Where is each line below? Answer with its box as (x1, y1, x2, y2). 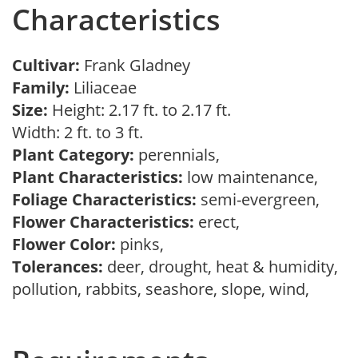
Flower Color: (12, 233, 116, 255)
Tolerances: (12, 256, 103, 277)
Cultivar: (12, 54, 84, 76)
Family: (12, 77, 70, 98)
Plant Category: (12, 144, 134, 165)
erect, (194, 211, 248, 233)
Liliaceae (70, 77, 145, 98)
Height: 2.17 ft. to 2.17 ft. (48, 99, 231, 121)
